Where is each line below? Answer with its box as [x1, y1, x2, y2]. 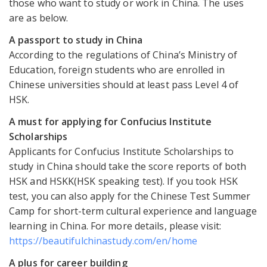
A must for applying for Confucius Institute [9, 115, 212, 129]
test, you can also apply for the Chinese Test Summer [9, 190, 251, 203]
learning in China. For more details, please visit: [9, 219, 222, 233]
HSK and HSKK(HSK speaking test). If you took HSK [9, 175, 238, 188]
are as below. [9, 11, 69, 25]
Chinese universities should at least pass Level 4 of [9, 78, 239, 92]
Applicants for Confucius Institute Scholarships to [9, 145, 234, 159]
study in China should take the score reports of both [9, 160, 247, 173]
